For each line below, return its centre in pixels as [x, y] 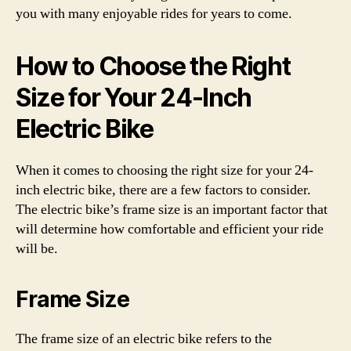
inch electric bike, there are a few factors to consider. [163, 190]
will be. [37, 248]
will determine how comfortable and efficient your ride [170, 229]
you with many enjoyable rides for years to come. [154, 13]
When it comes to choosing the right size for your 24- [165, 170]
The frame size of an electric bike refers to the [144, 338]
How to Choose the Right [153, 66]
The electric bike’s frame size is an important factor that [172, 209]
